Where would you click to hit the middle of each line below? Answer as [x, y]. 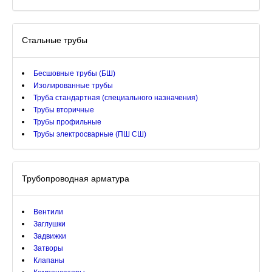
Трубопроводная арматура [76, 178]
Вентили [48, 212]
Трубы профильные [67, 122]
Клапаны [49, 260]
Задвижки [50, 236]
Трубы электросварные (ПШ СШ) [90, 134]
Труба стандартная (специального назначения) [116, 98]
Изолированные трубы [73, 86]
